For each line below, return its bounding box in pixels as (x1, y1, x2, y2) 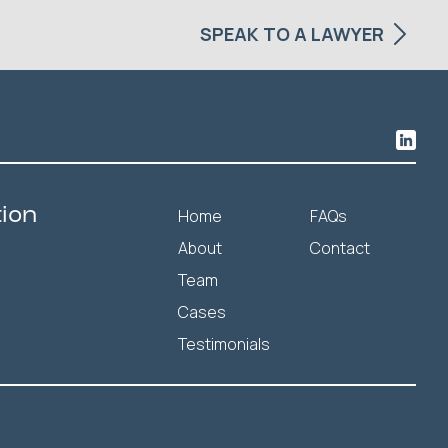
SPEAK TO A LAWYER (200, 22, 384, 46)
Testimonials (178, 333, 270, 355)
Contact (310, 237, 370, 259)
